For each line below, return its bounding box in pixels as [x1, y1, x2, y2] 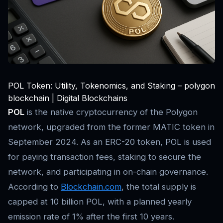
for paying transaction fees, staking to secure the [8, 151, 201, 162]
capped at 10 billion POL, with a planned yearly [8, 196, 192, 207]
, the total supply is [121, 181, 196, 192]
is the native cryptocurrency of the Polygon [24, 107, 198, 117]
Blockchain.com [61, 181, 121, 192]
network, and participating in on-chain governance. [8, 166, 208, 177]
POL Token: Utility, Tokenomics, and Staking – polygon [8, 80, 215, 91]
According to [8, 181, 61, 192]
